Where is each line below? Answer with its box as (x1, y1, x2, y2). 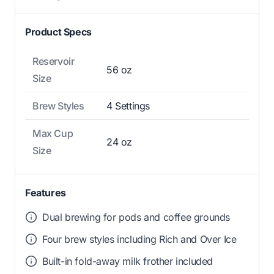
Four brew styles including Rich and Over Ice (42, 232, 237, 245)
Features (25, 186, 66, 199)
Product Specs (25, 25, 92, 38)
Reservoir (32, 54, 75, 67)
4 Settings (106, 99, 150, 112)
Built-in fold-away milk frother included (42, 254, 213, 267)
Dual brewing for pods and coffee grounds (42, 210, 230, 223)
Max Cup (32, 127, 73, 139)
